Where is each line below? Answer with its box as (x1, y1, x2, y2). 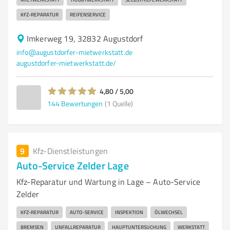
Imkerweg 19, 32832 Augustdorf (27, 33, 143, 44)
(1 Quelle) (105, 98, 133, 108)
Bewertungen (61, 98, 103, 108)
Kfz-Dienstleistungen (33, 145, 108, 157)
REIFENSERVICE (70, 11, 106, 18)
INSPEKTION (115, 208, 143, 216)
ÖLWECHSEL (155, 208, 183, 216)
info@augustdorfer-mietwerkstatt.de (16, 47, 133, 57)
